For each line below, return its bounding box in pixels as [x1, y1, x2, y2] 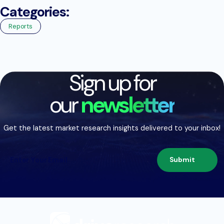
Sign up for [68, 68, 155, 97]
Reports [8, 21, 33, 30]
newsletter [80, 90, 175, 119]
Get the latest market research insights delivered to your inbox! [3, 123, 220, 133]
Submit [169, 155, 195, 164]
